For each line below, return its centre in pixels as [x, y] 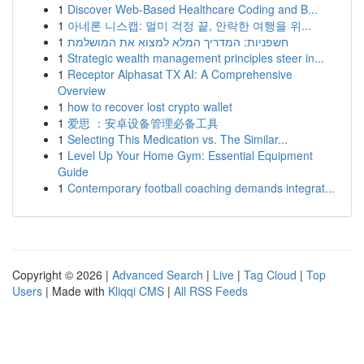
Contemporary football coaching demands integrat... [201, 188]
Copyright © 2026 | [62, 275]
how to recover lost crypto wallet [150, 106]
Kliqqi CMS [136, 291]
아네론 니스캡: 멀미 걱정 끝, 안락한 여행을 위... [189, 25]
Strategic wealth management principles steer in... [196, 58]
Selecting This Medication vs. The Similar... [178, 139]
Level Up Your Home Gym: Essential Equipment [190, 155]
